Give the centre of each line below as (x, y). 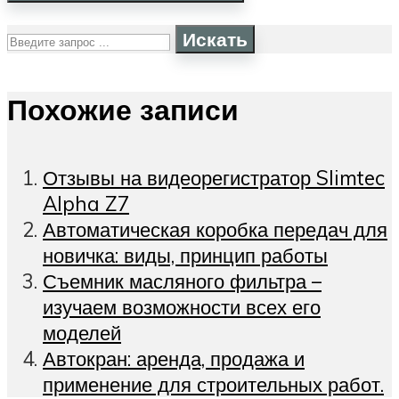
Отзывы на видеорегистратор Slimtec (214, 178)
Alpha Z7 (86, 204)
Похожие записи (123, 109)
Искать (215, 40)
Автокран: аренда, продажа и (174, 359)
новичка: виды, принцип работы (185, 256)
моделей (82, 333)
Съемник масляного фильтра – (182, 281)
